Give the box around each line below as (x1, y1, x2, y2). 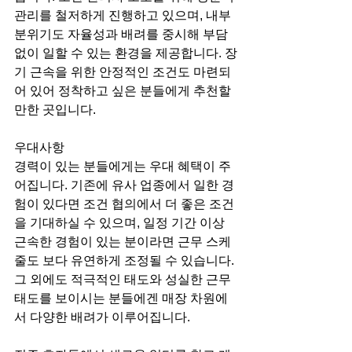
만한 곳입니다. (14, 103, 96, 116)
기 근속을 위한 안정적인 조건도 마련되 (14, 65, 231, 79)
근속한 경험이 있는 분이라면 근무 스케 (14, 235, 231, 248)
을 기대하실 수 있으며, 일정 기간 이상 (14, 216, 228, 229)
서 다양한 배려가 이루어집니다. (14, 310, 190, 324)
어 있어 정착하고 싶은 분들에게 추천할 (14, 84, 234, 97)
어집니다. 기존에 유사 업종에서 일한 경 (14, 178, 234, 192)
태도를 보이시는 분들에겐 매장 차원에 (14, 291, 228, 305)
